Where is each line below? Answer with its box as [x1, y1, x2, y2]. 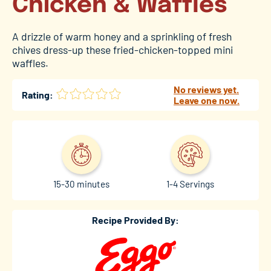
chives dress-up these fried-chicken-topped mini [12, 42, 233, 56]
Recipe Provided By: [92, 214, 179, 226]
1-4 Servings [166, 178, 214, 190]
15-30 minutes [53, 178, 109, 190]
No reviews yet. [174, 83, 239, 95]
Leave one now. [174, 94, 240, 106]
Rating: [22, 88, 53, 100]
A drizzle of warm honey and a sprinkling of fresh [12, 29, 232, 43]
